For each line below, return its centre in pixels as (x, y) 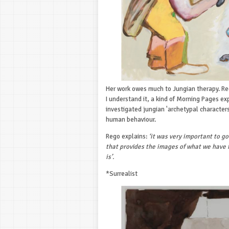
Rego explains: (127, 137)
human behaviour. (131, 120)
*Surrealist (122, 174)
